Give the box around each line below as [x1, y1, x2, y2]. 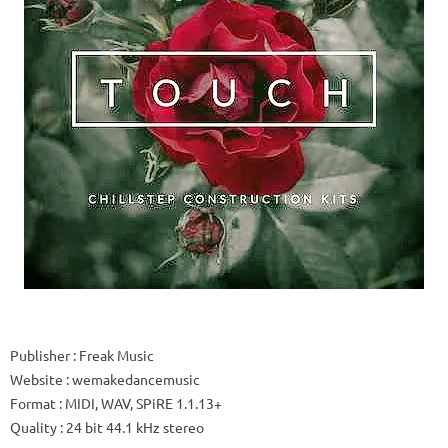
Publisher [10, 346, 70, 364]
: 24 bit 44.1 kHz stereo [57, 418, 204, 436]
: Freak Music [70, 346, 154, 364]
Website [10, 370, 63, 388]
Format [10, 394, 56, 412]
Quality [10, 418, 57, 436]
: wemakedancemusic [63, 370, 200, 388]
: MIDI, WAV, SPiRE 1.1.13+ [56, 394, 222, 412]
